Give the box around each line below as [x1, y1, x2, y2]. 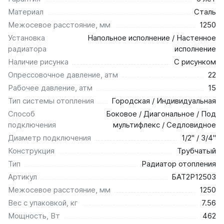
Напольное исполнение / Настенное [87, 32, 216, 42]
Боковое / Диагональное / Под [106, 108, 216, 118]
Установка [8, 32, 45, 42]
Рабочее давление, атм [8, 82, 92, 92]
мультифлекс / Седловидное [113, 119, 216, 129]
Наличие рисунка [8, 56, 68, 66]
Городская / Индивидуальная [111, 95, 216, 105]
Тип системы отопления [8, 95, 94, 105]
